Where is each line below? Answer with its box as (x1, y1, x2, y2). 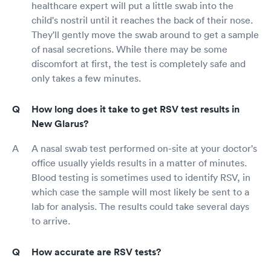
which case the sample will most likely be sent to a (31, 185, 249, 198)
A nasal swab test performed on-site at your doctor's (31, 142, 257, 154)
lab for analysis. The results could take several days (31, 200, 249, 212)
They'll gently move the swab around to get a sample (31, 28, 259, 41)
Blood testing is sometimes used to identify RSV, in (31, 171, 250, 183)
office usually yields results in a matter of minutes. (31, 156, 247, 169)
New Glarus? (31, 117, 88, 130)
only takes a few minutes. (31, 71, 141, 84)
